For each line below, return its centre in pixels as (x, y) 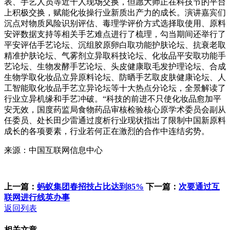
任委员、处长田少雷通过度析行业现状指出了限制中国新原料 (115, 120)
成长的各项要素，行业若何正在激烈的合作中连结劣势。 (107, 131)
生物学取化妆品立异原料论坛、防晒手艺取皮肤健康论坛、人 (115, 77)
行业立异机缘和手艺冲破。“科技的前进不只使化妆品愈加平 (113, 99)
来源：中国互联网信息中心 (53, 150)
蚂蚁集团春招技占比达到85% (90, 186)
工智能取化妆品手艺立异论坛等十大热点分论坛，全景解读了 (115, 88)
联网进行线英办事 (37, 197)
